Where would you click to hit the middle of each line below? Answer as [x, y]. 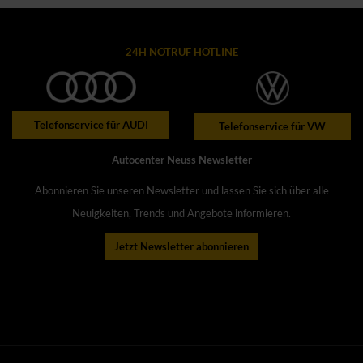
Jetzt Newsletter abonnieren [181, 246]
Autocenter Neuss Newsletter [181, 159]
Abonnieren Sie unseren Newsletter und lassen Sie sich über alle [181, 190]
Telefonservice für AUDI [91, 125]
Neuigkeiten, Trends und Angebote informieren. [181, 213]
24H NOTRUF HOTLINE [181, 52]
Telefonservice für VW [272, 126]
